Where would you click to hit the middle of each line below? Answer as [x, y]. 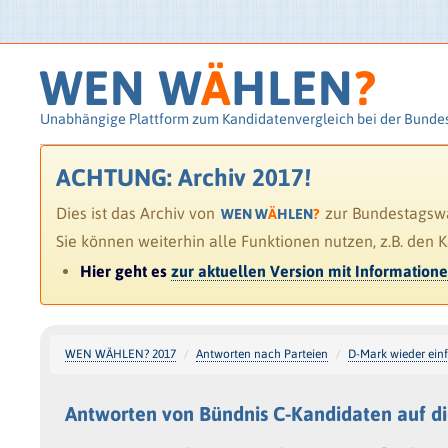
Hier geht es [126, 271]
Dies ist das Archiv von [138, 213]
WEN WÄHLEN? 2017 [121, 353]
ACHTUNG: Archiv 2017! [184, 177]
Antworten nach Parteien [262, 353]
